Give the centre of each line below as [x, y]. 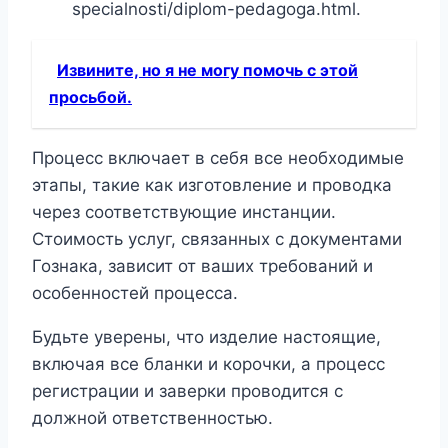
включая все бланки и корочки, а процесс [208, 364]
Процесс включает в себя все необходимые [218, 158]
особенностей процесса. [135, 293]
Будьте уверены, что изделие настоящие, [206, 337]
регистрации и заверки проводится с [187, 391]
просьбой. [90, 97]
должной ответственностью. [152, 418]
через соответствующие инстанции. [184, 212]
